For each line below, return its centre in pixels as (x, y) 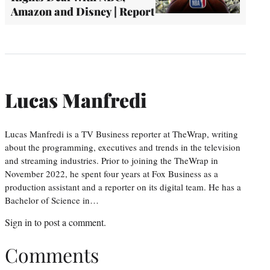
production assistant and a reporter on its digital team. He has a (123, 187)
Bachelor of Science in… (52, 200)
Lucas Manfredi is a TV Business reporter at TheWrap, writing (121, 133)
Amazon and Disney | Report (83, 11)
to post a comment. (69, 222)
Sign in (18, 222)
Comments (52, 255)
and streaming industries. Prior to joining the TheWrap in (111, 160)
